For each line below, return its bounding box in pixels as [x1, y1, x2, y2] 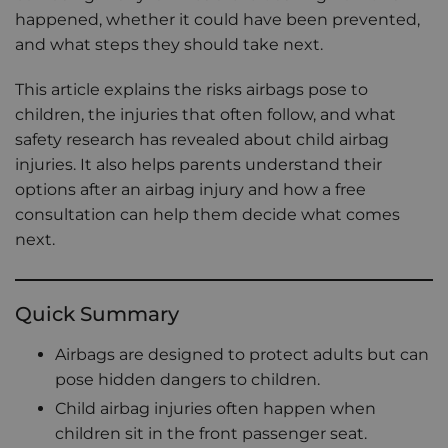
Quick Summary [15, 301, 179, 326]
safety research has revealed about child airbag [15, 129, 389, 149]
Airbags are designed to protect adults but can [55, 344, 429, 364]
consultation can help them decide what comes [15, 204, 400, 224]
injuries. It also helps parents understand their [15, 154, 382, 174]
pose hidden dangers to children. [55, 369, 320, 389]
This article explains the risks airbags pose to [15, 79, 368, 99]
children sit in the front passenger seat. [55, 423, 367, 443]
